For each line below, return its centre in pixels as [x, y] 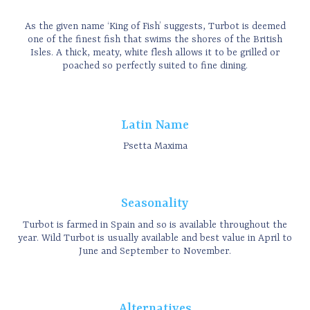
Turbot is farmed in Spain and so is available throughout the [155, 225]
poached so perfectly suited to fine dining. [155, 65]
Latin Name [155, 125]
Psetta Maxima [155, 146]
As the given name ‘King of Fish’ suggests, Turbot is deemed [155, 26]
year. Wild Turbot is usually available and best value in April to [155, 238]
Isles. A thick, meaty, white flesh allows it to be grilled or [155, 52]
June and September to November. [155, 251]
